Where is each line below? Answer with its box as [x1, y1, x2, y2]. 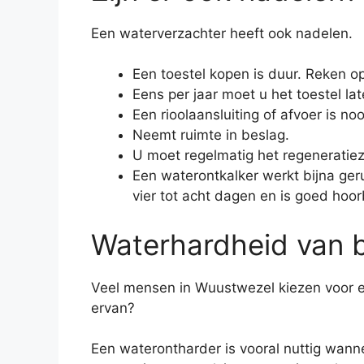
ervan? [91, 299, 135, 316]
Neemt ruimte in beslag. [132, 127, 289, 143]
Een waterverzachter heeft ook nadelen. [91, 24, 353, 41]
